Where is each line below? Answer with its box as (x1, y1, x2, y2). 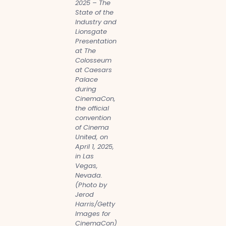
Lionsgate (75, 26, 107, 36)
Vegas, (75, 160, 98, 171)
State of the (75, 7, 114, 17)
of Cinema (75, 122, 109, 132)
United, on (75, 132, 108, 142)
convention (75, 112, 111, 123)
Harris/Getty (75, 199, 115, 209)
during (75, 84, 96, 94)
